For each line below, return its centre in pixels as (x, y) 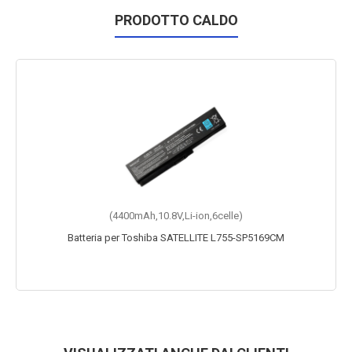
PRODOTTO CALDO (176, 20)
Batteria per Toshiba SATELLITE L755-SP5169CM (176, 238)
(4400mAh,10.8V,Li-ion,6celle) (176, 216)
